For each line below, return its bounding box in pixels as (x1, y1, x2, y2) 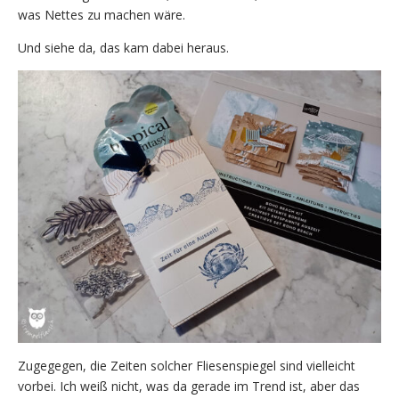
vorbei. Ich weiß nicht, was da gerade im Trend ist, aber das (18, 377, 360, 395)
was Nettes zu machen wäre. (18, 5, 185, 23)
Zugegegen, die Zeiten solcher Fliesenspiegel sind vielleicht (18, 356, 355, 374)
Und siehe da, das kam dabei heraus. (18, 38, 229, 56)
